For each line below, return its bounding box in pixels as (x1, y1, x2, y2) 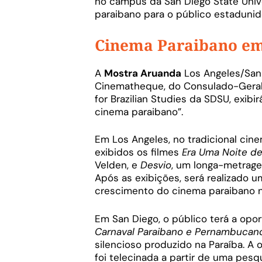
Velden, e (95, 158, 140, 172)
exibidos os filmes (95, 146, 182, 159)
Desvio (140, 158, 171, 172)
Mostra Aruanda (104, 66, 181, 80)
